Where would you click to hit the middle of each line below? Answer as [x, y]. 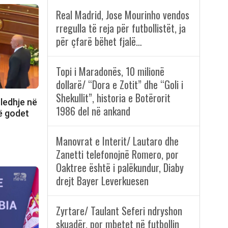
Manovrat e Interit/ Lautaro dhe [117, 141]
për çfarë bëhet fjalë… [99, 41]
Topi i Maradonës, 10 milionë [110, 72]
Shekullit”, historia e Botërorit [113, 98]
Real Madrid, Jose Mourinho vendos [122, 15]
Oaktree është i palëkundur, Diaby [120, 168]
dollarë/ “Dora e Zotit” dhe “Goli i [119, 85]
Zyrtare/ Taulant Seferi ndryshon [119, 211]
